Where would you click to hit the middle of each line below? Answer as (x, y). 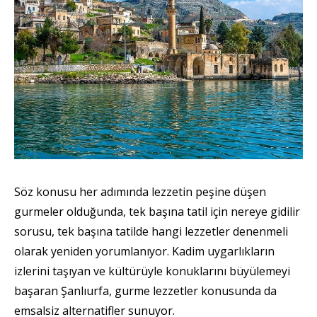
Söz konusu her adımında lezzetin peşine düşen (140, 192)
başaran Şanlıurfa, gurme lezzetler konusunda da (145, 291)
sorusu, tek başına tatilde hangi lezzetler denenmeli (151, 232)
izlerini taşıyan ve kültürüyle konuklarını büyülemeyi (152, 271)
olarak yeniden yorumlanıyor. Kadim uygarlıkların (144, 252)
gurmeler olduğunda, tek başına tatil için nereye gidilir (157, 212)
